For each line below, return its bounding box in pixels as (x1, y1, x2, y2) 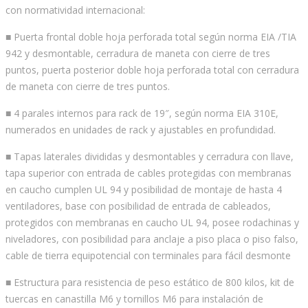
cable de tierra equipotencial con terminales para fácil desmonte (5, 249, 291, 263)
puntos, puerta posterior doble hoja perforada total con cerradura (5, 63, 299, 77)
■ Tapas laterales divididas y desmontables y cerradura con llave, (5, 150, 294, 164)
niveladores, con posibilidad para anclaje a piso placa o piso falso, (5, 232, 298, 246)
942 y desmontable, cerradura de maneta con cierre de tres (5, 47, 270, 60)
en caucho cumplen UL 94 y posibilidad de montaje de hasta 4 (5, 183, 282, 197)
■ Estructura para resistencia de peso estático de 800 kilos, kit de (5, 276, 294, 289)
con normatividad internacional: (5, 3, 145, 17)
